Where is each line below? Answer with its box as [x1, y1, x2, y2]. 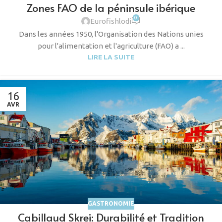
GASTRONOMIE [88, 200, 134, 207]
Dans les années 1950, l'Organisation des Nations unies [18, 29, 204, 38]
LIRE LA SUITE [88, 53, 134, 61]
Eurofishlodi [90, 17, 131, 26]
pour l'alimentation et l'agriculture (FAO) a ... [37, 41, 185, 50]
